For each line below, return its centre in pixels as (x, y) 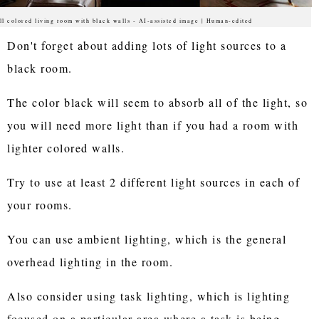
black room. (42, 68)
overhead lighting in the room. (90, 261)
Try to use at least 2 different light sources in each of (154, 182)
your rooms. (40, 204)
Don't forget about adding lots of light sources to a (147, 45)
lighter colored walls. (68, 147)
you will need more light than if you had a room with (153, 125)
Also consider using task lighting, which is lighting (149, 296)
